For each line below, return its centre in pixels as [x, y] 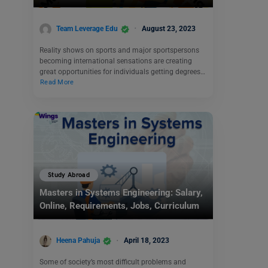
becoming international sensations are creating [116, 61]
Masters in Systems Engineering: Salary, [121, 193]
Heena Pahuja [78, 241]
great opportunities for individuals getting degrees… [122, 71]
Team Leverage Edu [87, 28]
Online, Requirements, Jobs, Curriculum [121, 206]
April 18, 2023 [147, 241]
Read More [57, 83]
